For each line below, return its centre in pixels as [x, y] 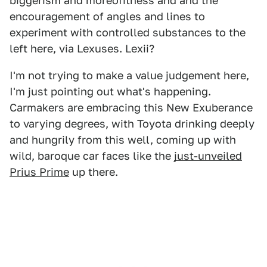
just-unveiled [208, 156]
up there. [94, 172]
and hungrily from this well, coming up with [123, 140]
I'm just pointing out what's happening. [110, 91]
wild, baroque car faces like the [92, 156]
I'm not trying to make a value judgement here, [129, 75]
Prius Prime [39, 172]
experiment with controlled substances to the [128, 32]
